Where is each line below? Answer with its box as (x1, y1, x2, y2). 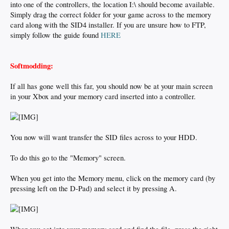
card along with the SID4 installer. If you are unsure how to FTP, (10, 20, 206, 30)
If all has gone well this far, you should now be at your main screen (10, 81, 213, 91)
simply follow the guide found (10, 30, 101, 40)
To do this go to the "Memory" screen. (10, 153, 126, 163)
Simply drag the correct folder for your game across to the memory (10, 10, 211, 19)
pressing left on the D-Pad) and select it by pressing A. (10, 184, 177, 193)
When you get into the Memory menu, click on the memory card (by (10, 173, 215, 183)
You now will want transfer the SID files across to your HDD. (10, 132, 197, 142)
